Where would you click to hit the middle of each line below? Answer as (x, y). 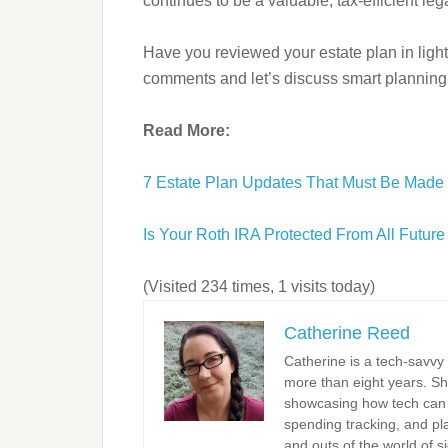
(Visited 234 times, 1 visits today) (259, 286)
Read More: (186, 130)
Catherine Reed (347, 333)
